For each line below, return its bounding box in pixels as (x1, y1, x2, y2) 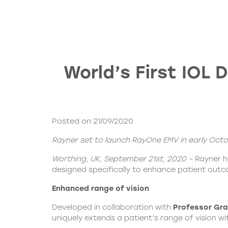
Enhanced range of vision (52, 184, 149, 193)
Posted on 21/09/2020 (52, 117, 133, 126)
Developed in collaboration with (52, 203, 173, 212)
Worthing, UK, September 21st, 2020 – (52, 154, 195, 164)
